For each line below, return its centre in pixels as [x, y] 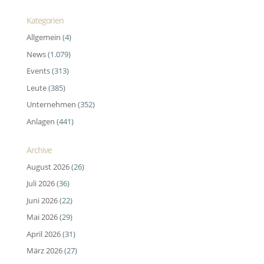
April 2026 [43, 234]
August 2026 [48, 166]
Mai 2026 [42, 217]
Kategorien [45, 21]
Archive [39, 150]
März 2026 [44, 251]
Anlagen [40, 121]
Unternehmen [51, 105]
